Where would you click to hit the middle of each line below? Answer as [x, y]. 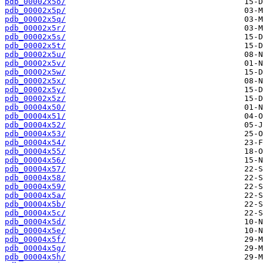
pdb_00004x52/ [35, 125]
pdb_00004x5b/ [35, 204]
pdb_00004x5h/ [35, 257]
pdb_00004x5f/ [35, 240]
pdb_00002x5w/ [35, 72]
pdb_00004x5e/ [35, 231]
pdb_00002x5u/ [35, 55]
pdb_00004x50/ [35, 107]
